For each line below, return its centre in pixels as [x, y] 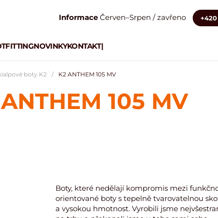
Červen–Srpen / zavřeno [143, 17]
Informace [78, 17]
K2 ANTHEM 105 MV [87, 74]
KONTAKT [84, 46]
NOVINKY [51, 46]
